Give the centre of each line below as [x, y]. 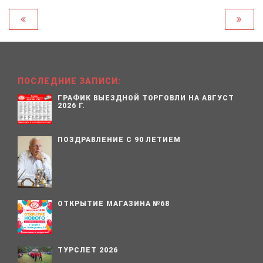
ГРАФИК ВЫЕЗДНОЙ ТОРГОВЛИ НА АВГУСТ [146, 98]
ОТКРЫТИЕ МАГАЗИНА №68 [114, 203]
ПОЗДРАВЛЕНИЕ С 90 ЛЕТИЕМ [119, 140]
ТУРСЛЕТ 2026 [88, 250]
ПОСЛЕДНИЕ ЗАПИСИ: [70, 81]
